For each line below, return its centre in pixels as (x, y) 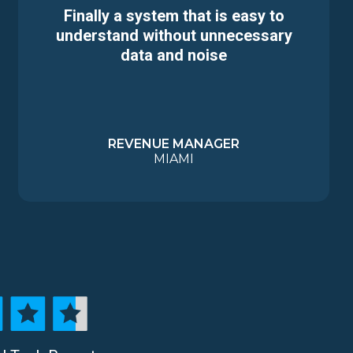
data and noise (174, 55)
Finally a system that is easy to (174, 15)
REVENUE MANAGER (174, 143)
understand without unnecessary (174, 35)
